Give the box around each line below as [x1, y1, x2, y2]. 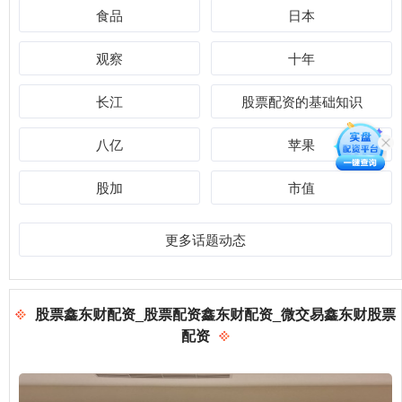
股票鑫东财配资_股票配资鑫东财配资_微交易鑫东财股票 [35, 302, 396, 324]
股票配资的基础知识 [240, 91, 363, 110]
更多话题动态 [165, 229, 246, 249]
